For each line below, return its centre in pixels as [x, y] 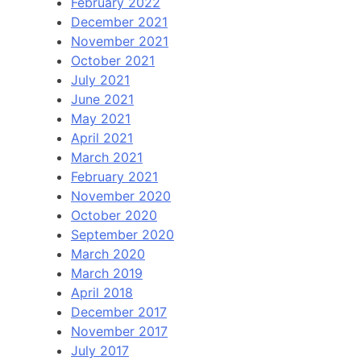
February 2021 [114, 177]
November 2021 [120, 41]
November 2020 [121, 196]
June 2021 [102, 100]
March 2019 [107, 274]
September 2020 [122, 235]
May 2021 [101, 119]
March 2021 [107, 158]
